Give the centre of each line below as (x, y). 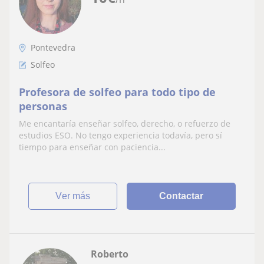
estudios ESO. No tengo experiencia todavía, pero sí (121, 135)
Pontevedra (53, 47)
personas (43, 106)
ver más (76, 196)
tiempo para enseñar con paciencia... (92, 147)
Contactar (181, 196)
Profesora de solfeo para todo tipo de (117, 92)
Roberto (110, 254)
